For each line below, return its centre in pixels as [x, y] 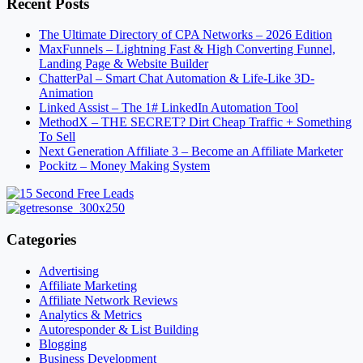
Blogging [63, 344]
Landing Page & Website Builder [124, 64]
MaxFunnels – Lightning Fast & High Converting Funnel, [187, 49]
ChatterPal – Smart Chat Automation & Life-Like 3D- [177, 79]
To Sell [57, 137]
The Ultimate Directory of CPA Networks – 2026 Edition [186, 35]
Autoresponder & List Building [119, 329]
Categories [41, 240]
